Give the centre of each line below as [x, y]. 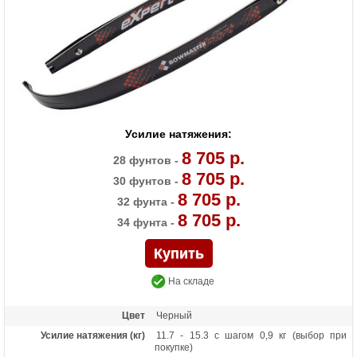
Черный [174, 315]
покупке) [174, 347]
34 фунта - [147, 223]
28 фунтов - [147, 161]
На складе [190, 282]
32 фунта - [147, 202]
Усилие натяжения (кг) [92, 335]
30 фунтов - [147, 181]
